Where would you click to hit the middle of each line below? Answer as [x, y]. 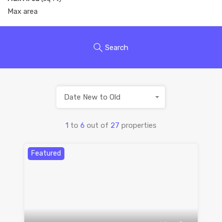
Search [117, 47]
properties [139, 126]
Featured [46, 154]
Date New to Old [92, 97]
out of [99, 126]
